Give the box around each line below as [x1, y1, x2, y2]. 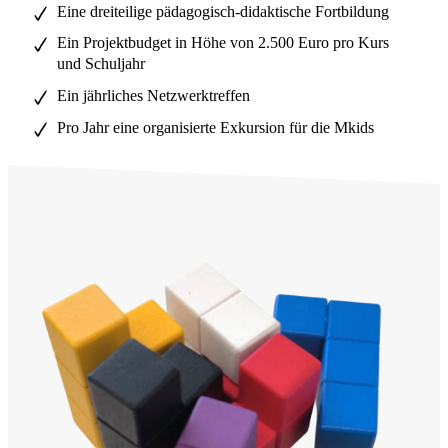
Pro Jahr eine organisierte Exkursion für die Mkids [56, 117, 374, 137]
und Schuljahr [56, 54, 145, 74]
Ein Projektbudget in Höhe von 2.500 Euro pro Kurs [56, 33, 389, 53]
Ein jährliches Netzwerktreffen [56, 86, 250, 106]
